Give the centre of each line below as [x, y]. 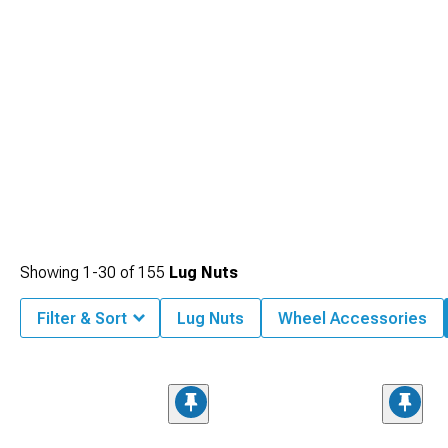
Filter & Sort [82, 318]
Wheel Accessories [352, 318]
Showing [51, 272]
